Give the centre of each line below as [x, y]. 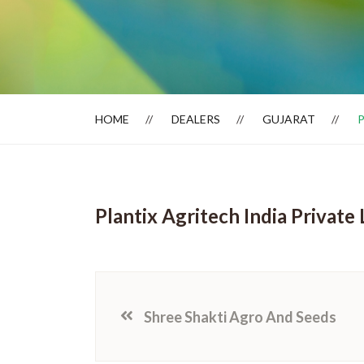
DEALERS [196, 119]
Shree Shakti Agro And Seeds [240, 316]
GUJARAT [289, 119]
